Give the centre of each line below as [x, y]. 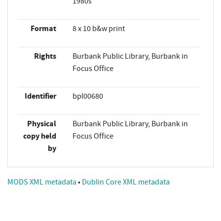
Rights [45, 56]
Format [43, 29]
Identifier [40, 96]
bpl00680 [88, 96]
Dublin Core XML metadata [126, 182]
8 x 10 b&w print [98, 29]
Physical [41, 124]
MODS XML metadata [43, 182]
